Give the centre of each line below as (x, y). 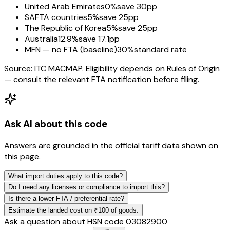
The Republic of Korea (65, 28)
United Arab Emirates (65, 7)
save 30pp (137, 7)
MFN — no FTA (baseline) (71, 50)
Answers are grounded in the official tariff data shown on (111, 145)
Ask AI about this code (56, 124)
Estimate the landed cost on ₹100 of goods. (73, 210)
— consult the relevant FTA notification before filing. (102, 80)
